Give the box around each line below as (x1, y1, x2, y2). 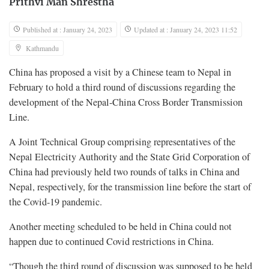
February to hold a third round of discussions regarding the (9, 80, 235, 94)
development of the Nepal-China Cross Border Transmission (9, 95, 243, 109)
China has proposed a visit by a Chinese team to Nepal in (9, 65, 231, 79)
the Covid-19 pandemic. (9, 195, 102, 208)
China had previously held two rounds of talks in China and (9, 165, 240, 178)
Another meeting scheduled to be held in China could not (9, 219, 232, 233)
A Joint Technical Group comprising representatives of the (9, 134, 235, 148)
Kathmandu (26, 43, 59, 53)
